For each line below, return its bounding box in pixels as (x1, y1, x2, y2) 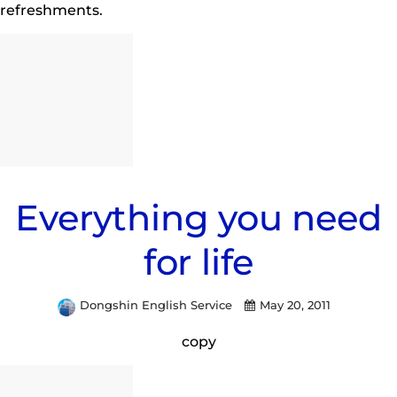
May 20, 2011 (260, 298, 331, 312)
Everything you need (15, 196, 382, 240)
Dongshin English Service (80, 298, 236, 312)
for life (143, 240, 254, 284)
